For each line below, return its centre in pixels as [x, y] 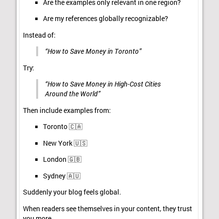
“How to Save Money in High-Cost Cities [103, 84]
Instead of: [40, 35]
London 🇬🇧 [62, 160]
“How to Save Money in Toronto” [93, 52]
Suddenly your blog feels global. [72, 192]
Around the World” [72, 94]
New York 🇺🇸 [65, 143]
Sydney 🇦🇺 [62, 176]
